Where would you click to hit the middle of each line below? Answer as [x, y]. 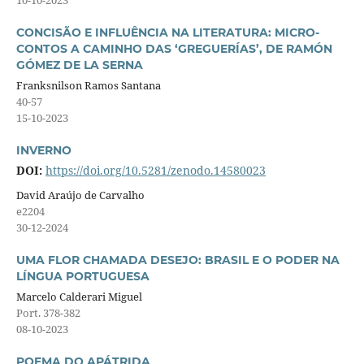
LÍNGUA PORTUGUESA [82, 276]
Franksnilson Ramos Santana [88, 85]
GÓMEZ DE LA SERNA [79, 65]
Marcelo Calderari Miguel [79, 296]
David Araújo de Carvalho [80, 195]
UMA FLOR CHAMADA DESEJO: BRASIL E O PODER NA [178, 260]
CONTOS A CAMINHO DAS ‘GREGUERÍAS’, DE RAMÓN [174, 48]
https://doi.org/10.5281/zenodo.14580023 [155, 170]
